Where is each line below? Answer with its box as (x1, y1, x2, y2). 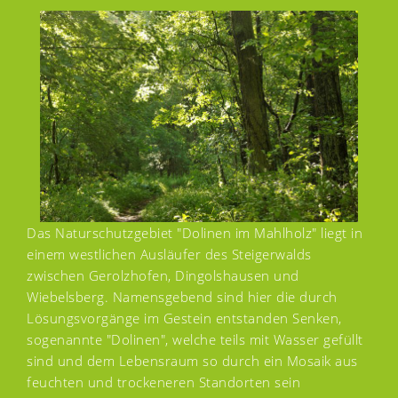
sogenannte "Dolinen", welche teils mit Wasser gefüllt (27, 330, 363, 349)
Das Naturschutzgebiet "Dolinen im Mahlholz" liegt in (27, 224, 362, 243)
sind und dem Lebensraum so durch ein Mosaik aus (27, 352, 358, 370)
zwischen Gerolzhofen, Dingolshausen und (27, 267, 299, 285)
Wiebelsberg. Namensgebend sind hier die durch (27, 288, 338, 306)
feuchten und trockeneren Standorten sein (27, 373, 300, 392)
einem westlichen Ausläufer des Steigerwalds (27, 245, 312, 264)
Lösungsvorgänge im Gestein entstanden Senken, (27, 309, 342, 328)
